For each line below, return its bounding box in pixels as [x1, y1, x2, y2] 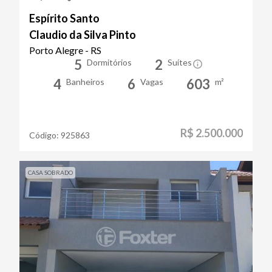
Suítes [167, 56, 192, 67]
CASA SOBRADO [28, 168, 73, 176]
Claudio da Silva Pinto [29, 27, 136, 41]
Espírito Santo [29, 11, 100, 25]
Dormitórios [86, 56, 132, 67]
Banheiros [66, 76, 104, 87]
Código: [29, 129, 61, 140]
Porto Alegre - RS [29, 44, 101, 56]
